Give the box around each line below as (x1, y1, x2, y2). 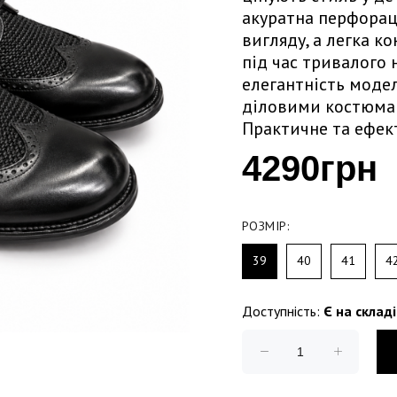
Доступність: (242, 301, 320, 320)
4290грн (242, 148, 378, 188)
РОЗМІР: (242, 217, 289, 234)
